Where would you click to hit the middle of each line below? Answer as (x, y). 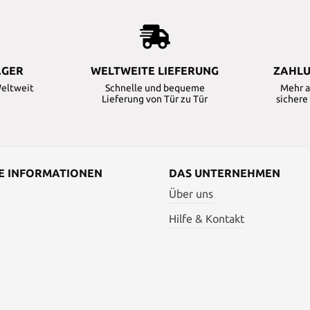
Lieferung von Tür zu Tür (155, 99)
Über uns (191, 194)
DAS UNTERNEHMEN (225, 173)
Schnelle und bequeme (155, 88)
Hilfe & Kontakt (207, 219)
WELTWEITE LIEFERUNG (155, 71)
